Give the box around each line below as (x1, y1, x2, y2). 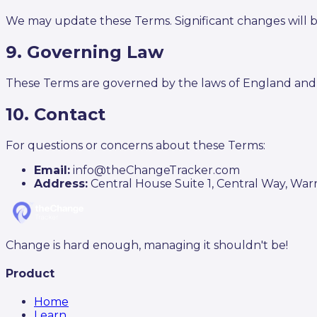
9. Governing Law (6, 42, 163, 63)
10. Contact (6, 103, 105, 125)
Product (6, 267, 54, 281)
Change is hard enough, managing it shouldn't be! (6, 238, 288, 252)
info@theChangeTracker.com (70, 163, 240, 177)
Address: (34, 176, 88, 190)
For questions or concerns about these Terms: (6, 138, 265, 152)
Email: (34, 163, 70, 177)
